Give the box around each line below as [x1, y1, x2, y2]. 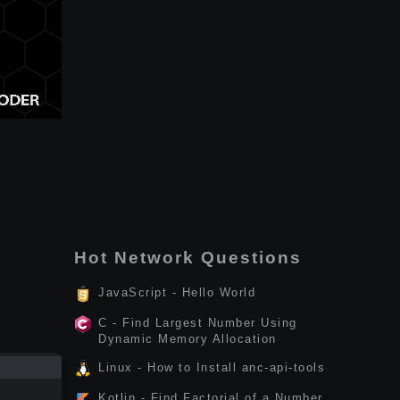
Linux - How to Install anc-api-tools [98, 361, 325, 374]
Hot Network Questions [74, 248, 302, 267]
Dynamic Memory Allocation [98, 332, 277, 346]
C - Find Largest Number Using [98, 316, 297, 329]
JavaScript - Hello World [98, 286, 255, 299]
